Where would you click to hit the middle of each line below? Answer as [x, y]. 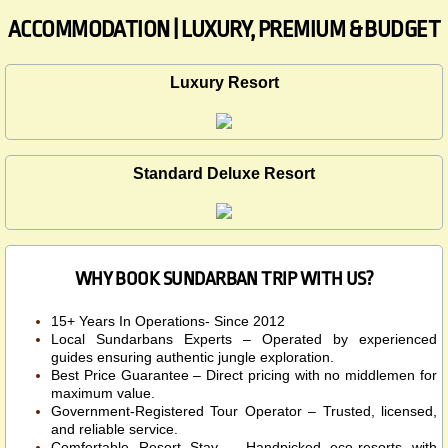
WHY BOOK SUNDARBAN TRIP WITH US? [224, 278]
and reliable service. [114, 428]
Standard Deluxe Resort [224, 173]
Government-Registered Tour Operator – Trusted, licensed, [244, 410]
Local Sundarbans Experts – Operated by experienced [244, 338]
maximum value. [103, 392]
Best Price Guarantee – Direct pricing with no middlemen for [244, 374]
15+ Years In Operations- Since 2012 [168, 320]
